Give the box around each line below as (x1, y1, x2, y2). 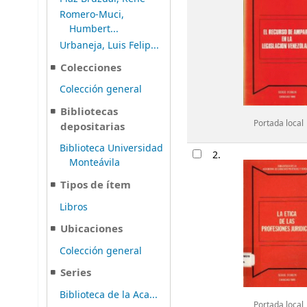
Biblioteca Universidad (60, 141, 163, 156)
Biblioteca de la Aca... (60, 287, 158, 302)
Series (60, 265, 92, 281)
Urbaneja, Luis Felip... (60, 38, 159, 53)
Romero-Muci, (60, 8, 124, 23)
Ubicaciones (60, 221, 123, 237)
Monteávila (69, 156, 121, 171)
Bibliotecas (60, 103, 119, 119)
